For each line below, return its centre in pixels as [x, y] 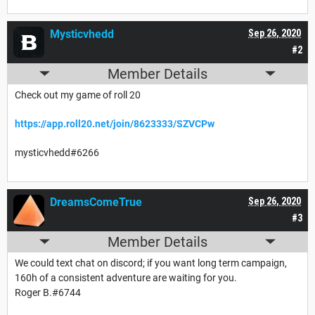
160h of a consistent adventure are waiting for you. [126, 277]
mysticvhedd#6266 [57, 152]
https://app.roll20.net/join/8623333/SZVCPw [115, 123]
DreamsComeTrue [96, 202]
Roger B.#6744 [48, 292]
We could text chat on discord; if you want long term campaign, [151, 263]
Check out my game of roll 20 [78, 95]
